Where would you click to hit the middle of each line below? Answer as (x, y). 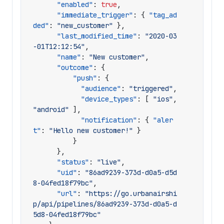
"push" (85, 78)
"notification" (109, 120)
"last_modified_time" (97, 36)
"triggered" (151, 88)
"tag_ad (163, 15)
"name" (69, 57)
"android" (51, 109)
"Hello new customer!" (91, 130)
